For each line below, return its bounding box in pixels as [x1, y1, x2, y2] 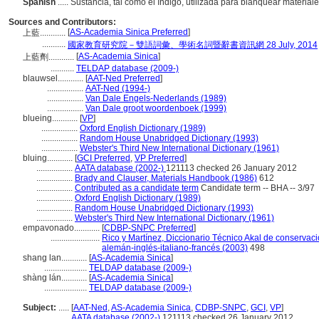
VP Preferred [135, 153, 184, 163]
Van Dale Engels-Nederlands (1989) [85, 93, 226, 103]
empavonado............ [23, 223, 102, 233]
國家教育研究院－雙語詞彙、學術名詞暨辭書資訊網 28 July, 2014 [68, 40, 318, 50]
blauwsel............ [23, 73, 85, 83]
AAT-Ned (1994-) [85, 83, 150, 93]
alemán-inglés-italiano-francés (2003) [102, 243, 248, 253]
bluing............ [23, 153, 75, 163]
